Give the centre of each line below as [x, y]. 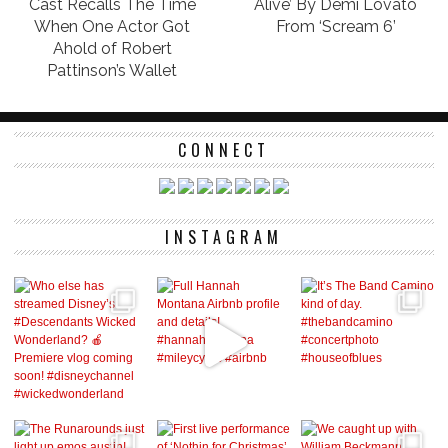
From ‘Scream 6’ [335, 26]
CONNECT [224, 149]
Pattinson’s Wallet [112, 70]
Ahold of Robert [112, 48]
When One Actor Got [112, 26]
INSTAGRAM [224, 236]
